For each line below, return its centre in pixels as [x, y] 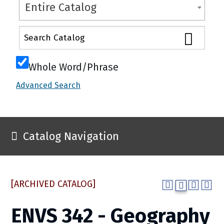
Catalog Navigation [71, 136]
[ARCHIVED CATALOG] [53, 184]
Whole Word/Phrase [73, 67]
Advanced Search [48, 85]
